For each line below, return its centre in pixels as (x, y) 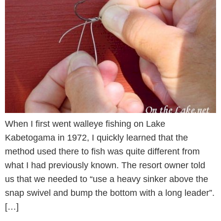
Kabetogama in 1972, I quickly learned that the (96, 138)
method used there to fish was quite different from (102, 152)
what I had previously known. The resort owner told (105, 166)
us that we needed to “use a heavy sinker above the (107, 179)
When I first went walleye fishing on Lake (85, 124)
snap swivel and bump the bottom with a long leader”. (110, 193)
